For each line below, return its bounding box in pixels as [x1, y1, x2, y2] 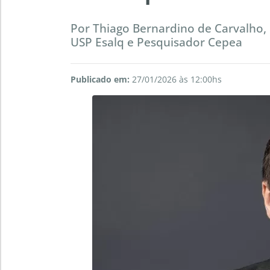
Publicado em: [71, 74, 130, 86]
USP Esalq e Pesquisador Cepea [71, 34, 242, 51]
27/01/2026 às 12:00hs [130, 74, 222, 86]
